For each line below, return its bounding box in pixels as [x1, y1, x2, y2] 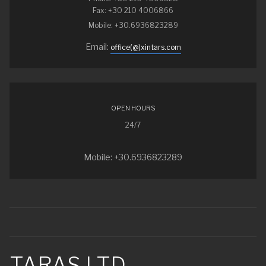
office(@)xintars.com [110, 43, 181, 52]
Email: [85, 42, 110, 52]
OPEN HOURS [110, 104, 156, 113]
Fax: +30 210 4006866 [93, 6, 173, 15]
